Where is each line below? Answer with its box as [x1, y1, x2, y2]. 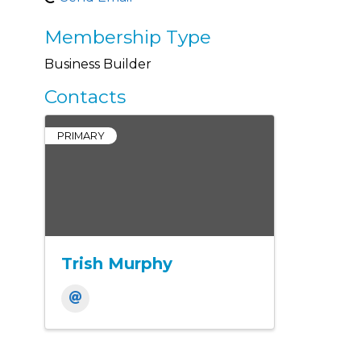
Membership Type [44, 26, 211, 48]
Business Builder [44, 56, 151, 72]
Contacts [44, 85, 126, 108]
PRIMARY [57, 130, 105, 142]
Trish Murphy [61, 254, 172, 273]
